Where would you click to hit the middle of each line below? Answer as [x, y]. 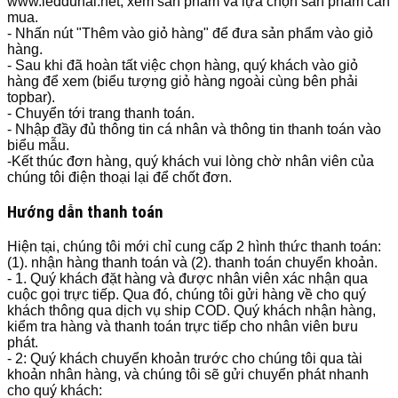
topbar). [31, 98]
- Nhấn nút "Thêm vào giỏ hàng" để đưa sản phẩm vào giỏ [190, 34]
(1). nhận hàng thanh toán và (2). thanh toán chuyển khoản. [192, 262]
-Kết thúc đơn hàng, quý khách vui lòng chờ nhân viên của [191, 162]
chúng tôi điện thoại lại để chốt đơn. [119, 178]
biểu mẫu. [38, 146]
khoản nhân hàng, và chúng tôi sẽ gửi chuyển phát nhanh [188, 374]
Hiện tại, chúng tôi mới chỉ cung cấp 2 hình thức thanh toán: [194, 246]
